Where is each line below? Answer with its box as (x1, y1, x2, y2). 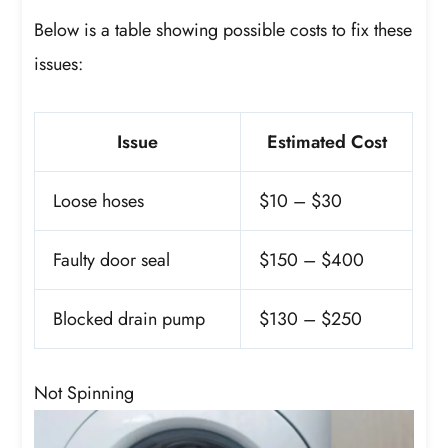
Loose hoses (53, 188, 145, 215)
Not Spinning (34, 380, 135, 407)
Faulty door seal (53, 247, 171, 274)
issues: (34, 50, 84, 77)
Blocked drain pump (53, 306, 206, 333)
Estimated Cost (266, 129, 387, 156)
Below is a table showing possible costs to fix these (34, 16, 413, 43)
